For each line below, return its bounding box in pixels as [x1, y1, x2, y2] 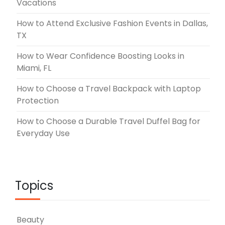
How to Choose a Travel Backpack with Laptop [17, 82, 201, 94]
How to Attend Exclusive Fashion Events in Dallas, [17, 17, 208, 29]
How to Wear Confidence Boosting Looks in [17, 50, 184, 62]
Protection [17, 94, 59, 106]
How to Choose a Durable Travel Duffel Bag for [17, 115, 200, 127]
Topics [15, 177, 53, 194]
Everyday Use [17, 127, 70, 139]
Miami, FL [17, 62, 51, 74]
